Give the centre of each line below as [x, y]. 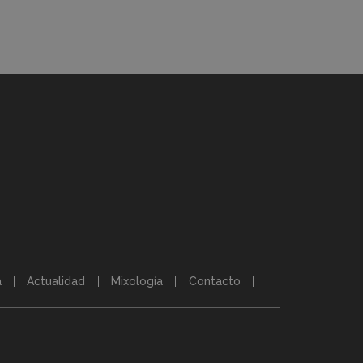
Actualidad [56, 281]
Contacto [214, 281]
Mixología [137, 281]
